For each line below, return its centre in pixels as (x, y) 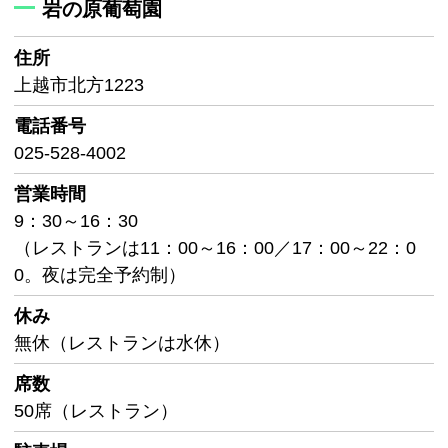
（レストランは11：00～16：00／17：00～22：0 (215, 247)
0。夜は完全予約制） (100, 274)
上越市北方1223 (79, 84)
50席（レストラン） (96, 410)
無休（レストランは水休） (122, 342)
